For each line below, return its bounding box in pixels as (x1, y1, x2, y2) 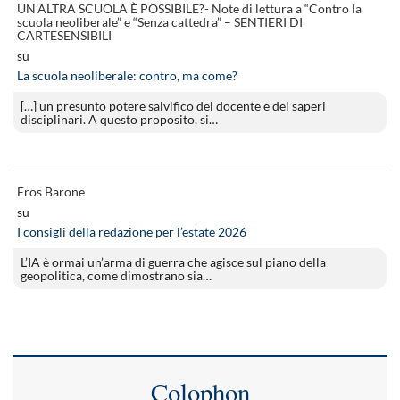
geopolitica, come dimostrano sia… (21, 267, 212, 283)
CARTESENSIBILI (17, 27, 112, 43)
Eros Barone (17, 183, 85, 199)
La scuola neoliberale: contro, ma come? (17, 67, 237, 83)
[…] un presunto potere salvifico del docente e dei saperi (21, 97, 326, 113)
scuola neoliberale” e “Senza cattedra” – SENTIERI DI (17, 13, 303, 29)
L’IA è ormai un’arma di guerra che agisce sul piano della (21, 254, 326, 270)
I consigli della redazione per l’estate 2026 (17, 223, 246, 239)
